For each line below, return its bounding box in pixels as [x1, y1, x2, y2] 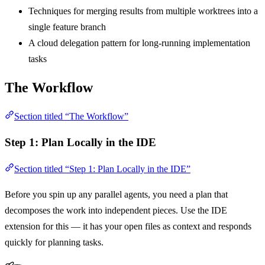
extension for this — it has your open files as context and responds [5, 221, 251, 232]
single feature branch [28, 21, 106, 32]
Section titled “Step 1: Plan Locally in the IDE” [14, 164, 190, 174]
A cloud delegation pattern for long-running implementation [28, 37, 250, 48]
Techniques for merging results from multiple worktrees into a [28, 5, 258, 16]
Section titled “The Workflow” [14, 111, 128, 121]
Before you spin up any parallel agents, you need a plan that [5, 189, 228, 200]
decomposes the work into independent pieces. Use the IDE [5, 205, 227, 216]
